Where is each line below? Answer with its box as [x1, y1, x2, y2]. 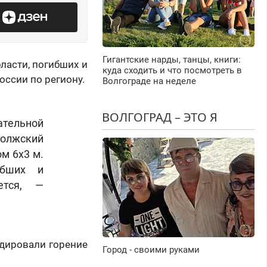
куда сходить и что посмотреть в [102, 65, 242, 76]
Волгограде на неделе [102, 76, 196, 87]
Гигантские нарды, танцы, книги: [102, 54, 241, 66]
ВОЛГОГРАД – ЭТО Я [101, 109, 218, 126]
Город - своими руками [102, 244, 200, 256]
